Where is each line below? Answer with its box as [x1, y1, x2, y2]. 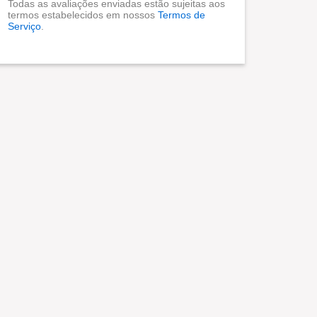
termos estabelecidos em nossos [8, 9, 158, 21]
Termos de [158, 9, 205, 21]
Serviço [8, 21, 41, 32]
